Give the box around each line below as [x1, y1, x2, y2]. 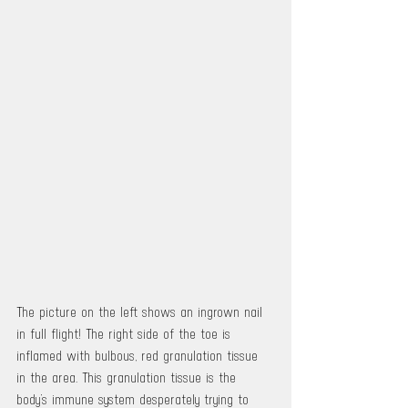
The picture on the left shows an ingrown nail [16, 303, 267, 321]
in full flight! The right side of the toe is [16, 325, 235, 343]
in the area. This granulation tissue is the [16, 369, 240, 387]
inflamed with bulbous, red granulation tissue [16, 347, 262, 365]
